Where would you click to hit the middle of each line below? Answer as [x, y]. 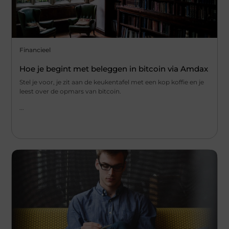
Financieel [35, 50]
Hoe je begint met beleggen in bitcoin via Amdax [114, 69]
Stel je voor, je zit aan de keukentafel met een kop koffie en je [112, 82]
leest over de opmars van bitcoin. [71, 91]
